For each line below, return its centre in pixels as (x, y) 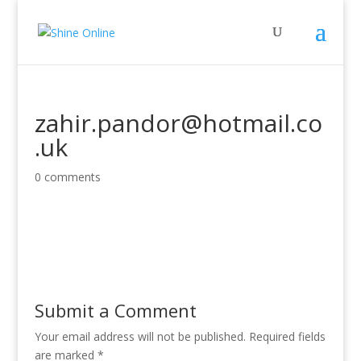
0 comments (67, 177)
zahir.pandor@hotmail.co (178, 123)
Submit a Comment (115, 310)
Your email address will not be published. (140, 336)
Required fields (287, 336)
